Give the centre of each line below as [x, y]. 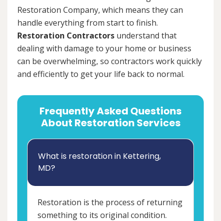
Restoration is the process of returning [110, 202]
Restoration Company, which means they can [100, 10]
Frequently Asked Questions [110, 111]
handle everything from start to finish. [88, 22]
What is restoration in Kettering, [99, 156]
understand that [146, 35]
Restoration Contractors [66, 35]
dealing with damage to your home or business [104, 48]
